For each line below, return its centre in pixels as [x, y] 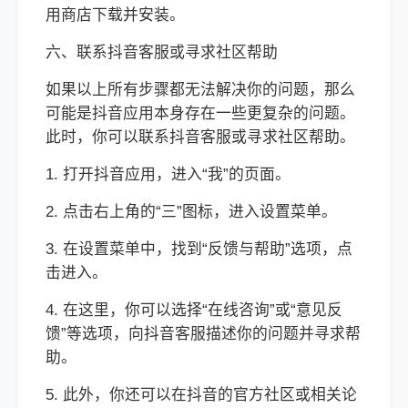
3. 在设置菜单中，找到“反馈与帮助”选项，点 [199, 249]
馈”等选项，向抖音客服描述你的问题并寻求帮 [203, 334]
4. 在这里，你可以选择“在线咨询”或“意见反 [194, 310]
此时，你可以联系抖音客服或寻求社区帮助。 [200, 137]
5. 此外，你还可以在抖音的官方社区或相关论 [201, 395]
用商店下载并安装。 [115, 15]
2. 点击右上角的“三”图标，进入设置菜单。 [191, 212]
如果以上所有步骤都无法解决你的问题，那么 [200, 90]
